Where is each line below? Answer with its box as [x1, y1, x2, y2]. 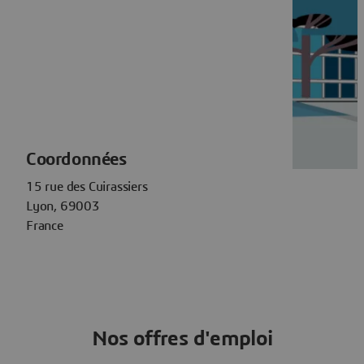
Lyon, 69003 [26, 199, 100, 213]
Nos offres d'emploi [91, 327, 273, 349]
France [26, 219, 63, 232]
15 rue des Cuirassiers [26, 180, 148, 193]
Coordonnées [26, 149, 127, 168]
